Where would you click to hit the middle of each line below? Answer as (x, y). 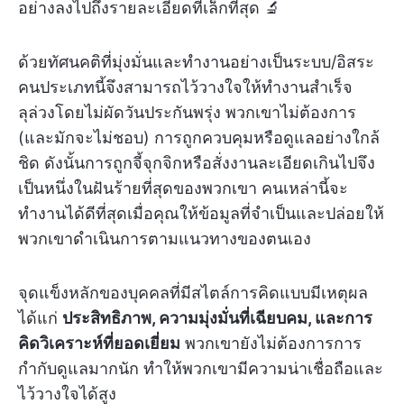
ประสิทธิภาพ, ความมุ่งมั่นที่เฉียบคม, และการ (217, 318)
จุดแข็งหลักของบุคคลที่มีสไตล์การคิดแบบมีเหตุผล (193, 293)
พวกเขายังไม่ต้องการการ (271, 343)
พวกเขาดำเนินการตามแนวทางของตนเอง (165, 239)
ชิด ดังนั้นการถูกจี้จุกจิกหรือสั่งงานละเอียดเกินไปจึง (197, 163)
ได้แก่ (40, 318)
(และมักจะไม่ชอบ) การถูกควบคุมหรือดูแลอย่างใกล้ (199, 138)
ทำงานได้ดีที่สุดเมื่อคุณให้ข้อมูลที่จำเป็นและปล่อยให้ (201, 213)
